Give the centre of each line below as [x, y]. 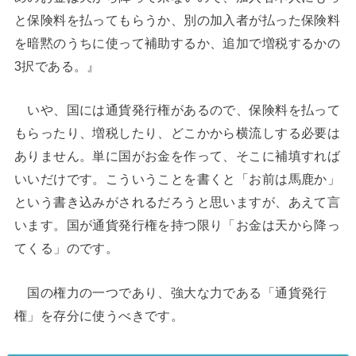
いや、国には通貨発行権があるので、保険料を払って [177, 110]
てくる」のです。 [66, 248]
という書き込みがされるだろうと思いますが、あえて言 [177, 202]
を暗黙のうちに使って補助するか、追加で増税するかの [177, 43]
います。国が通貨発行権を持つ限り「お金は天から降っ [177, 225]
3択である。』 [57, 66]
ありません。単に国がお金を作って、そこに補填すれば [177, 156]
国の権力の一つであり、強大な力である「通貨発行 [170, 292]
